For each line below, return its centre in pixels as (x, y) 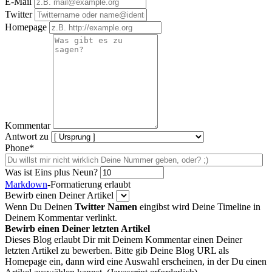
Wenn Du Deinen (40, 207)
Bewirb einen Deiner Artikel (59, 195)
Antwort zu (27, 137)
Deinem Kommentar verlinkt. (61, 218)
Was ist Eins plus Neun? (51, 172)
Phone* (19, 148)
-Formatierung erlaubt (89, 185)
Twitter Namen (106, 207)
